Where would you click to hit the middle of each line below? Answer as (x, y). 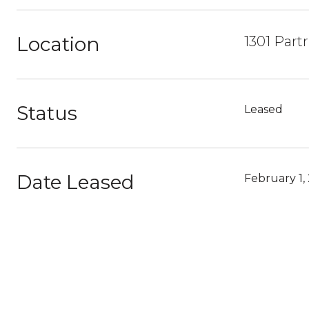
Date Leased (76, 182)
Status (47, 113)
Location (58, 44)
